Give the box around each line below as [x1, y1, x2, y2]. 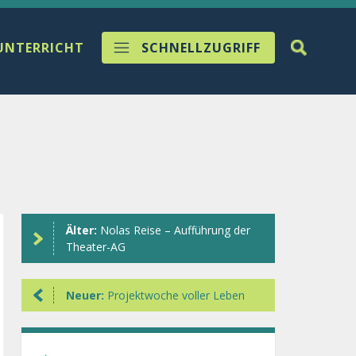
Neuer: [65, 288, 107, 303]
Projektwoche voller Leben [106, 288, 245, 303]
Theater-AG [65, 239, 126, 254]
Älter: [65, 222, 100, 238]
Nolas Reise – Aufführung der [99, 222, 250, 238]
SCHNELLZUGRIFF [141, 39, 261, 56]
